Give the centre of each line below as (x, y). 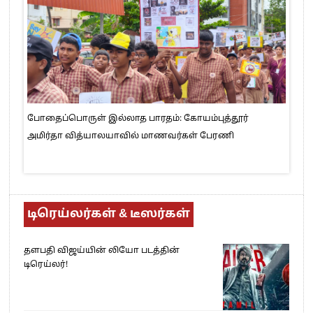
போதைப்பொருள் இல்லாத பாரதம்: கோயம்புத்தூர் (138, 119)
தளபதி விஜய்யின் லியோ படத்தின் (102, 251)
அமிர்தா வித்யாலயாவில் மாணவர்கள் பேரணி (131, 137)
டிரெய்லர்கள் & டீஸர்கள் (109, 214)
